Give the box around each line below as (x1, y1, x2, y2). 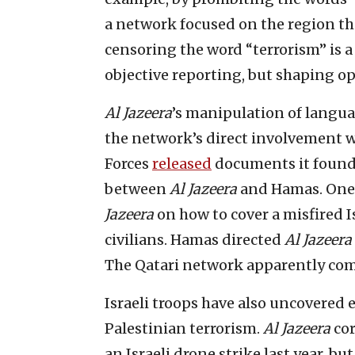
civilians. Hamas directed (105, 230, 284, 249)
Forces (105, 154, 152, 173)
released (152, 154, 212, 173)
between (105, 179, 170, 198)
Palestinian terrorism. (105, 319, 263, 338)
